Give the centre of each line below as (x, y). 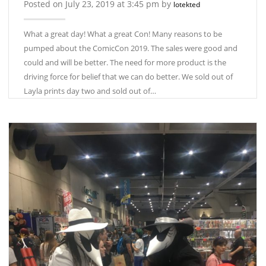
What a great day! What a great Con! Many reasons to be (123, 34)
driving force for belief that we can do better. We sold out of (128, 76)
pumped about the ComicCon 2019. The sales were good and (131, 48)
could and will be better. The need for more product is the (125, 62)
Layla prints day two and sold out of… (90, 91)
